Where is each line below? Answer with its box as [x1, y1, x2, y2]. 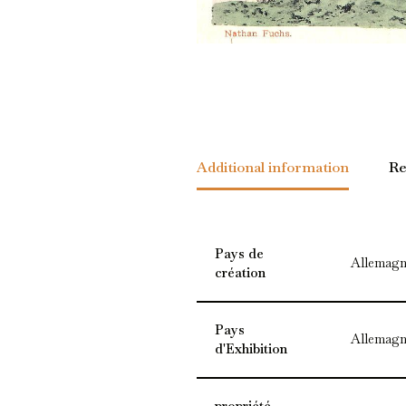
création [214, 264, 266, 281]
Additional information [196, 157, 349, 177]
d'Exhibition [214, 340, 287, 357]
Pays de [214, 245, 264, 262]
